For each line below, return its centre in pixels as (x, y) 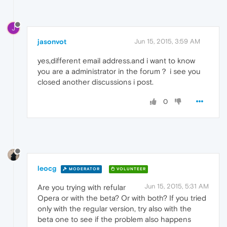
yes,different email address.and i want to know (116, 61)
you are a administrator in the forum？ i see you (119, 71)
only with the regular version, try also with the (115, 209)
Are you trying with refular (82, 187)
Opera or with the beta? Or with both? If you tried (122, 198)
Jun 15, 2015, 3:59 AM (167, 42)
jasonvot (52, 42)
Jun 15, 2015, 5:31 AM (177, 186)
